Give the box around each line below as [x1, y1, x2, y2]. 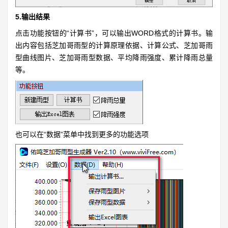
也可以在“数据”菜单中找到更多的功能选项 [15, 130, 149, 138]
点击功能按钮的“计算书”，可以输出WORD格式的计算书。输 [15, 29, 213, 38]
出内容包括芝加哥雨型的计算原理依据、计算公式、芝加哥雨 [15, 41, 213, 50]
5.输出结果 [15, 13, 50, 21]
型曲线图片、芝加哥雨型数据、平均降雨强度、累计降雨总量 [15, 53, 213, 62]
